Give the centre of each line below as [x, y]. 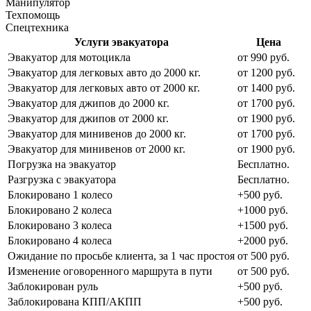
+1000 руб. [263, 210]
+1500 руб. [263, 225]
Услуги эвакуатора [121, 42]
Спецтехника [37, 27]
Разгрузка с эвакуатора [62, 179]
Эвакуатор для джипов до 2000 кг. [89, 103]
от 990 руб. [263, 57]
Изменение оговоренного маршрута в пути [110, 271]
